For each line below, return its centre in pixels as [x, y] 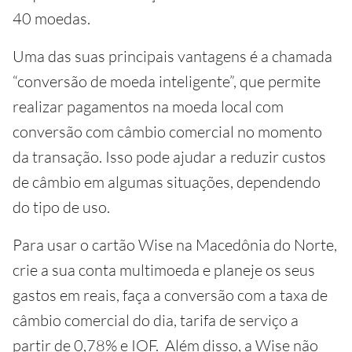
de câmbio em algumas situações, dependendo [167, 182]
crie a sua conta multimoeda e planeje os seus [164, 270]
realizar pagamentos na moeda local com [148, 106]
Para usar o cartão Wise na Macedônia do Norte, [175, 245]
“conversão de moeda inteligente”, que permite [167, 81]
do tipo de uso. [61, 207]
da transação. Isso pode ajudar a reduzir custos [169, 157]
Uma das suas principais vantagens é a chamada [172, 56]
